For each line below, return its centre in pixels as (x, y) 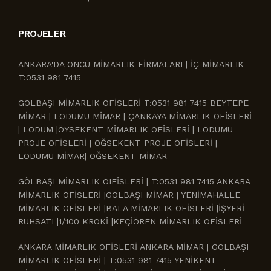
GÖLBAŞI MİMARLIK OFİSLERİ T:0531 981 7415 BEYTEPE (133, 103)
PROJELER (42, 34)
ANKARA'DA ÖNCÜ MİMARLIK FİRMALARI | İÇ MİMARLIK (131, 64)
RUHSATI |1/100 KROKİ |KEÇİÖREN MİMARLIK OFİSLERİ (130, 221)
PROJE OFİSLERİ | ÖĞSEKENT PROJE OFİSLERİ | (118, 143)
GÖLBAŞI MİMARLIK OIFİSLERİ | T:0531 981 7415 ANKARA (134, 181)
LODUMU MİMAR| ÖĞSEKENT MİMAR (93, 156)
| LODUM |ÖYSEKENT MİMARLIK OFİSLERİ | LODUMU (126, 129)
